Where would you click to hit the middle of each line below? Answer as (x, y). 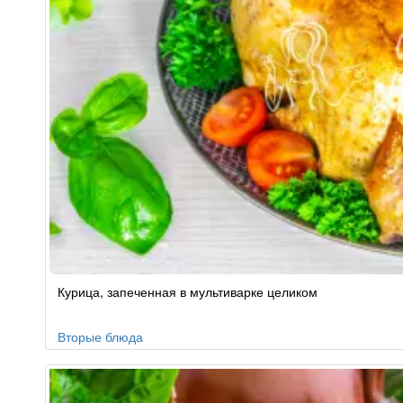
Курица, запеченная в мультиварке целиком (188, 291)
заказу (67, 318)
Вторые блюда (100, 336)
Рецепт (69, 282)
